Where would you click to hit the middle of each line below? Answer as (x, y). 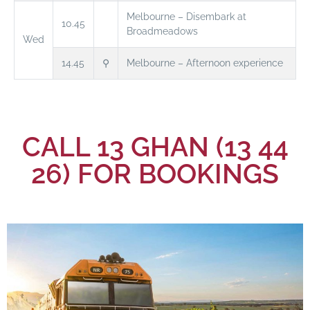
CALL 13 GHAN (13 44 (155, 146)
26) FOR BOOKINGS (155, 173)
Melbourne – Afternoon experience (205, 63)
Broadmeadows (162, 31)
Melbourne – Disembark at (186, 16)
